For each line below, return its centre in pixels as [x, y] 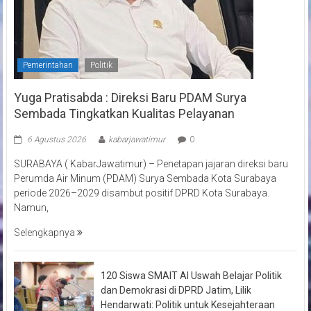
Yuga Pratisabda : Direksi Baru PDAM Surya [130, 97]
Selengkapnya [45, 232]
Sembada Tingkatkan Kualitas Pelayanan [124, 113]
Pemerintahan [48, 65]
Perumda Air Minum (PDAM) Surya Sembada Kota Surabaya [145, 178]
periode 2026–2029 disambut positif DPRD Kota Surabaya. [141, 193]
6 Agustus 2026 [56, 139]
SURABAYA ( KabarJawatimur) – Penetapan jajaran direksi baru [151, 163]
